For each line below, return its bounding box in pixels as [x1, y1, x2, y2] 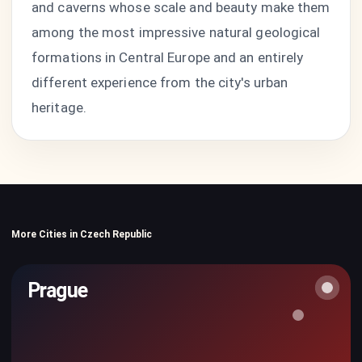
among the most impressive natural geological [32, 24, 321, 40]
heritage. [32, 99, 86, 116]
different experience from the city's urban [32, 74, 288, 90]
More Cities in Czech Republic [11, 229, 152, 240]
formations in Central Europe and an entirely [32, 49, 304, 65]
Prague [27, 279, 87, 302]
